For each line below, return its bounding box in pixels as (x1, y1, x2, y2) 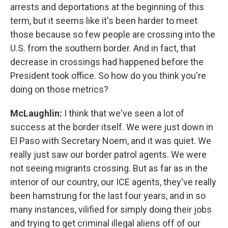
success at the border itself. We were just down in (10, 122, 213, 132)
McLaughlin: (10, 108, 62, 119)
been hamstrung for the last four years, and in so (10, 190, 206, 201)
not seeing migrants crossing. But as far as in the (10, 163, 208, 174)
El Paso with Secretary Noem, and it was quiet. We (10, 135, 211, 146)
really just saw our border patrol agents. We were (10, 149, 207, 160)
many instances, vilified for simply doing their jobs (10, 204, 212, 215)
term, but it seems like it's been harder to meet (10, 15, 197, 26)
